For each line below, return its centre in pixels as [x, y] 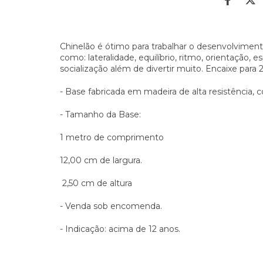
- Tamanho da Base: [102, 114]
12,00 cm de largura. [101, 160]
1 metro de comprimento [112, 137]
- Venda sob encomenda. [111, 206]
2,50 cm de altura [96, 183]
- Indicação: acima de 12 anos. [120, 229]
